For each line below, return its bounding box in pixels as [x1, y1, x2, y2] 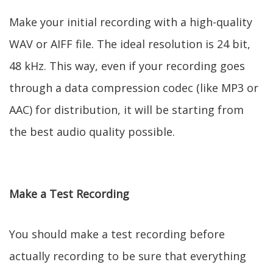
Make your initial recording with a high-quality [9, 15, 252, 29]
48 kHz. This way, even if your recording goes [9, 58, 245, 73]
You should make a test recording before [9, 227, 225, 241]
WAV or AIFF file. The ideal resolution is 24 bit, [9, 37, 250, 51]
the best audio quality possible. [9, 124, 175, 139]
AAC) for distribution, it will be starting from [9, 102, 244, 117]
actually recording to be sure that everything [9, 249, 246, 263]
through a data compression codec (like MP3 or [9, 80, 258, 95]
